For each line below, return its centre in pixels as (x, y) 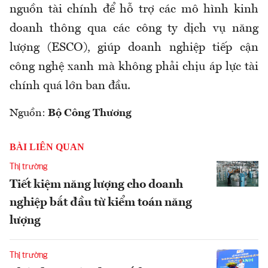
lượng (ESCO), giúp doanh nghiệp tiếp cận (134, 48)
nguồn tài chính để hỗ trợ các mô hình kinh (134, 9)
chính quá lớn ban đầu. (70, 86)
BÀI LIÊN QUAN (47, 147)
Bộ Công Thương (90, 113)
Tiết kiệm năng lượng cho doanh (96, 185)
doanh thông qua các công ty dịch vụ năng (134, 28)
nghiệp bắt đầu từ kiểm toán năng (101, 202)
